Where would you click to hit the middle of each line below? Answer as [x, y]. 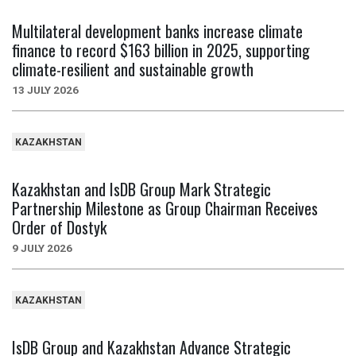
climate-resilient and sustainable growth [133, 70]
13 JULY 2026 [45, 90]
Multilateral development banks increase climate [157, 31]
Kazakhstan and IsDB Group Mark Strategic [141, 189]
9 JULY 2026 [42, 248]
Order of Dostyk [59, 227]
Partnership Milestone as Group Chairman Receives [165, 208]
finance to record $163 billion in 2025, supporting [161, 50]
